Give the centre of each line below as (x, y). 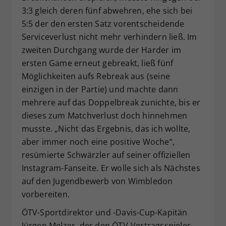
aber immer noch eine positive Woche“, (98, 142)
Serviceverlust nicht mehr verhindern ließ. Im (109, 37)
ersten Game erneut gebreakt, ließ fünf (97, 63)
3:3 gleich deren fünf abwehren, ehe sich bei (107, 11)
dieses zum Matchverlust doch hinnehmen (104, 116)
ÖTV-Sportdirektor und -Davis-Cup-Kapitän (104, 213)
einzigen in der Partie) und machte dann (100, 90)
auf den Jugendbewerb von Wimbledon (97, 181)
